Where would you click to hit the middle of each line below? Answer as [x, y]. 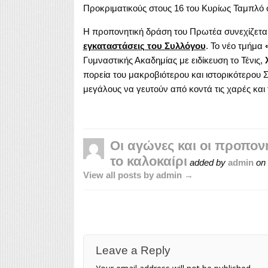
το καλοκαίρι [148, 161]
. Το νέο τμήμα [235, 45]
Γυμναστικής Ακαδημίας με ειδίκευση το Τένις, [174, 60]
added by [207, 162]
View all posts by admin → [138, 175]
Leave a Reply [133, 250]
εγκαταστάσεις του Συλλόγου [144, 45]
